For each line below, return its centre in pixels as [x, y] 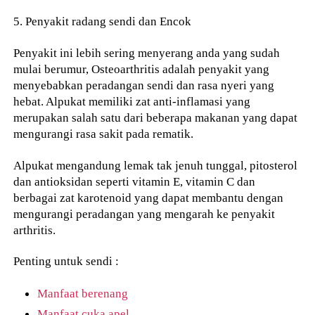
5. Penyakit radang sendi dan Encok [103, 21]
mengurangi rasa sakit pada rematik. [104, 133]
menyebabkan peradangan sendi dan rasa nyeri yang [144, 85]
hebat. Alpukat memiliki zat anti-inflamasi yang [132, 101]
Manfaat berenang [83, 294]
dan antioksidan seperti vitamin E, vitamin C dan [135, 181]
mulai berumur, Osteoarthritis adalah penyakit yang [142, 69]
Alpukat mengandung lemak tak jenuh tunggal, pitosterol [156, 165]
